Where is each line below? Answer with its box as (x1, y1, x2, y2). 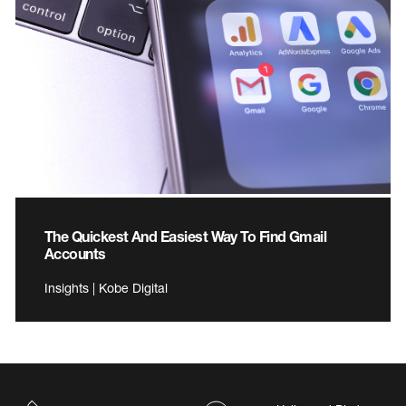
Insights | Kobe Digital (44, 280, 168, 296)
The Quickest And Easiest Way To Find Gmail (44, 227, 327, 246)
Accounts (44, 245, 106, 263)
